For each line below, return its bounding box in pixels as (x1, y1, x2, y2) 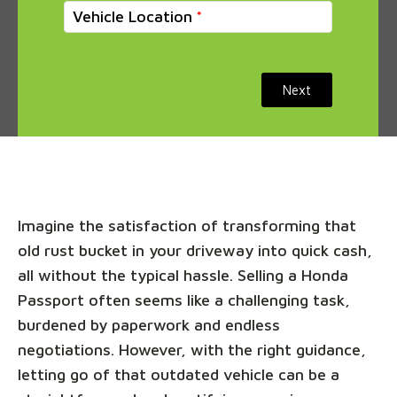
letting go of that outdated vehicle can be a (18, 364, 339, 384)
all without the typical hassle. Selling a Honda (18, 265, 348, 284)
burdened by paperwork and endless (18, 315, 280, 334)
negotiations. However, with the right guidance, (18, 339, 366, 359)
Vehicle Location (73, 6, 192, 26)
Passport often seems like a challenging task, (18, 290, 350, 309)
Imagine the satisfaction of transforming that (18, 215, 356, 235)
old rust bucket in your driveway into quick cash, (18, 240, 372, 260)
